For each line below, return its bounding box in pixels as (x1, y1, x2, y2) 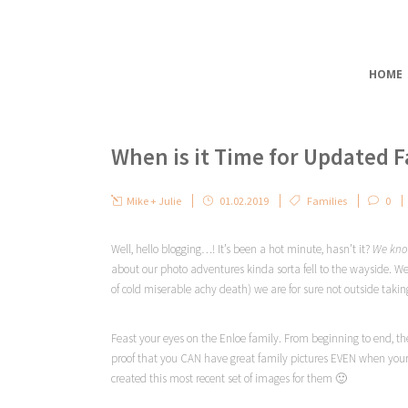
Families (307, 194, 347, 208)
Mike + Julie (127, 194, 181, 208)
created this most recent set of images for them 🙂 (111, 371, 347, 386)
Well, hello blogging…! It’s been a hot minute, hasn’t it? (111, 241, 372, 257)
